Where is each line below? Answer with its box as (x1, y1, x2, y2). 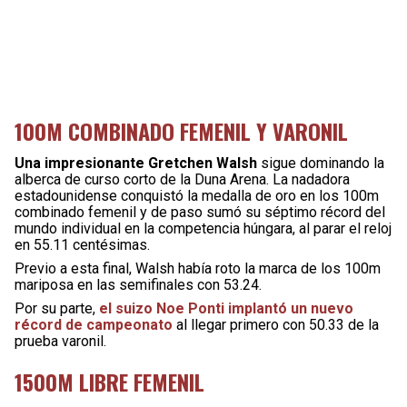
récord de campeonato (15, 316, 173, 333)
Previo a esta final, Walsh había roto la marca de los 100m (15, 260, 381, 277)
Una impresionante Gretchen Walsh (15, 154, 257, 172)
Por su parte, (15, 300, 99, 317)
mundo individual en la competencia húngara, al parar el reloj (15, 220, 392, 237)
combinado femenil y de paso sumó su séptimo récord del (15, 203, 385, 221)
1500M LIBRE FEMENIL (15, 365, 204, 398)
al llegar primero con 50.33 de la (173, 316, 379, 333)
